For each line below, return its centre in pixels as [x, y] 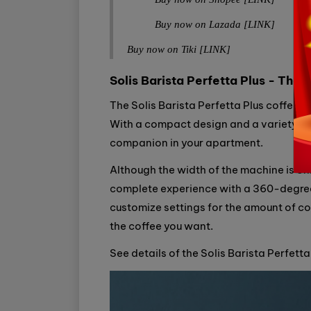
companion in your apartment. [186, 143]
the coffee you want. [161, 226]
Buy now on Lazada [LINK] [215, 25]
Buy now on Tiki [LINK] [179, 50]
